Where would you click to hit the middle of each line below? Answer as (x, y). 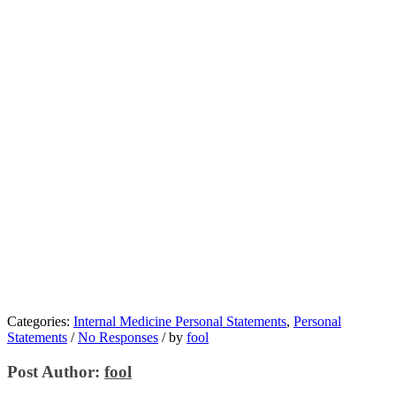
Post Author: (56, 371)
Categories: (40, 321)
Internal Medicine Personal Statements (180, 321)
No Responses (118, 337)
